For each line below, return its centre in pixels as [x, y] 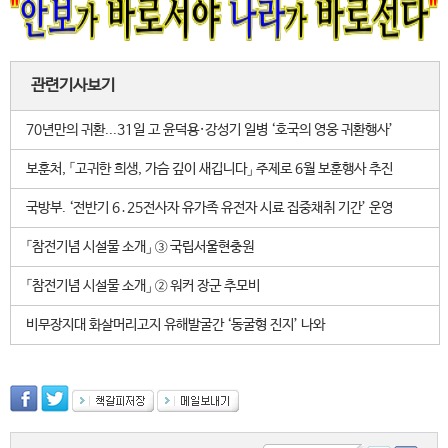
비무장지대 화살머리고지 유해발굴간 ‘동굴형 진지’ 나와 [175, 325]
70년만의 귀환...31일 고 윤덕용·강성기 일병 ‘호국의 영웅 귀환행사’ [209, 130]
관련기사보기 [73, 85]
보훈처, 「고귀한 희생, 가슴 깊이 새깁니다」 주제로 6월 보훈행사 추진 [209, 169]
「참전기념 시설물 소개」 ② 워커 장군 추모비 [143, 286]
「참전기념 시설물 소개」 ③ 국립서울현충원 [140, 247]
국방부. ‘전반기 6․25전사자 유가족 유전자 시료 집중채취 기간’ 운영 [209, 208]
